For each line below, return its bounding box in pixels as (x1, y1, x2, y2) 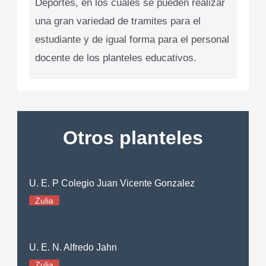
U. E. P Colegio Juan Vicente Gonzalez (29, 178, 195, 188)
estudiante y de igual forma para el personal (35, 34, 230, 46)
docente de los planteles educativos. (35, 52, 197, 64)
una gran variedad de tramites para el (35, 15, 201, 27)
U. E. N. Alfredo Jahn (29, 242, 118, 252)
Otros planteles (63, 127, 203, 149)
